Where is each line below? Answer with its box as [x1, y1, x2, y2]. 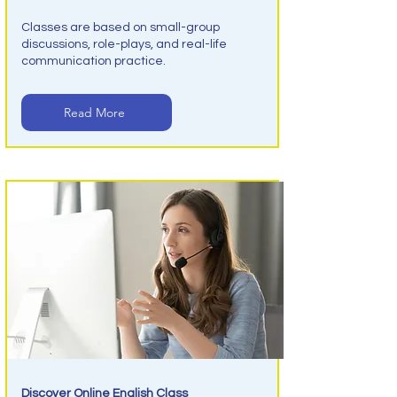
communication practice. [20, 55, 166, 67]
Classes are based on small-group [20, 21, 220, 34]
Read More [64, 105, 125, 121]
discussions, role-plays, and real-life [20, 38, 227, 51]
